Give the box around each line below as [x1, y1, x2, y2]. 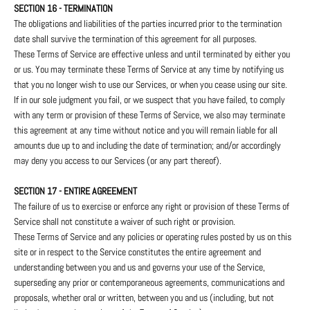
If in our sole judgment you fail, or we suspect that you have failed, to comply [14, 93, 285, 107]
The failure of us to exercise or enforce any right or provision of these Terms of [14, 200, 289, 213]
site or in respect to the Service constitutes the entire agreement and [14, 246, 261, 259]
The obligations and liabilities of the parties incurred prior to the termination [14, 17, 282, 30]
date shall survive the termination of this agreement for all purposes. [14, 33, 257, 46]
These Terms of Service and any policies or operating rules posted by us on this [14, 230, 291, 244]
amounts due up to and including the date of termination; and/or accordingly [14, 139, 281, 152]
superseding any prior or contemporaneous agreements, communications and [14, 276, 284, 289]
